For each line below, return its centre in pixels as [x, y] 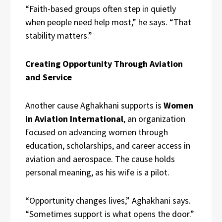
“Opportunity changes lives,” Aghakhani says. [108, 200]
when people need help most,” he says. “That [108, 22]
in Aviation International [74, 118]
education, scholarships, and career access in [108, 145]
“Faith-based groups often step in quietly [101, 8]
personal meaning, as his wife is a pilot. [97, 172]
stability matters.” [59, 35]
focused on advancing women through [97, 132]
